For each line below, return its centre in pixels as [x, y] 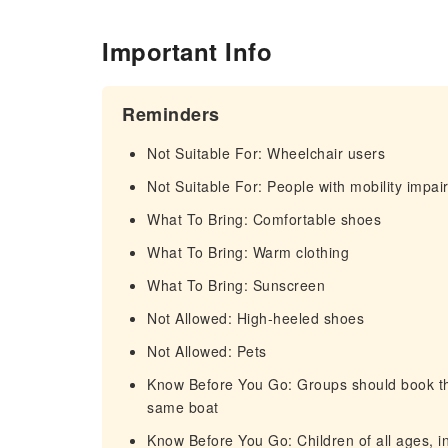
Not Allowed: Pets [207, 351]
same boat [183, 407]
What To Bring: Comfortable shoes [264, 219]
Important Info [187, 51]
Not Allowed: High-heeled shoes [255, 318]
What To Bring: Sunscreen [236, 285]
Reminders [171, 114]
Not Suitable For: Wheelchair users [266, 153]
